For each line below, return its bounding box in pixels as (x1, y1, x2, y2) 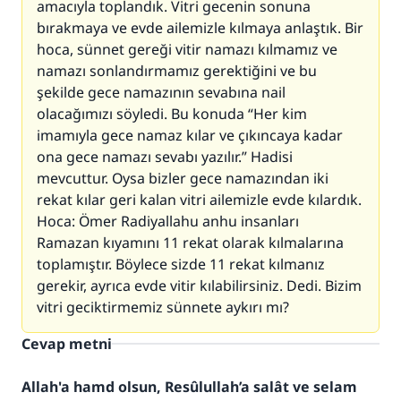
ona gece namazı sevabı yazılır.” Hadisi (37, 147, 293, 166)
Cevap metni (21, 334, 112, 354)
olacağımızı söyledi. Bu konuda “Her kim (37, 104, 307, 124)
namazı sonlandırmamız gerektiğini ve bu (37, 61, 317, 81)
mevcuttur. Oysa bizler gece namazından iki (37, 168, 328, 188)
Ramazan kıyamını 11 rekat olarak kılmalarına (37, 233, 344, 252)
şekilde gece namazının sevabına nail (37, 82, 286, 102)
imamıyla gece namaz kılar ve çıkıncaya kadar (37, 125, 343, 145)
